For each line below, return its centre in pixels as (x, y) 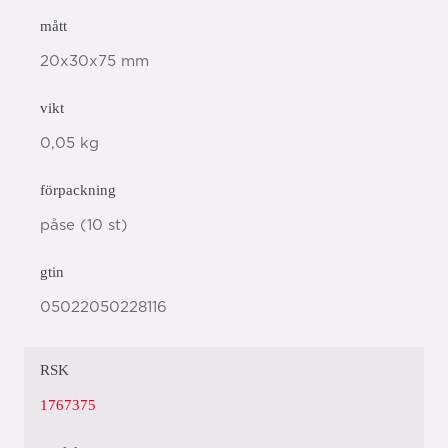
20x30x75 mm (94, 61)
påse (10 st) (84, 225)
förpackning (78, 190)
